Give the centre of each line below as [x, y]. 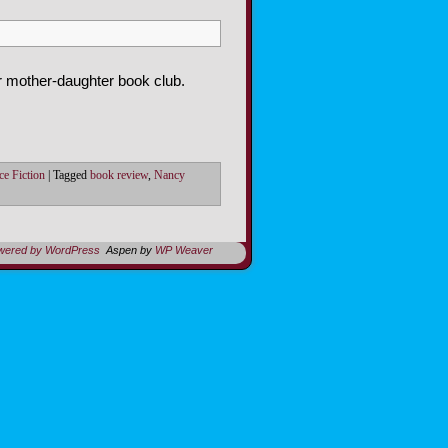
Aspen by [127, 250]
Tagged [70, 176]
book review [119, 176]
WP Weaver [184, 250]
